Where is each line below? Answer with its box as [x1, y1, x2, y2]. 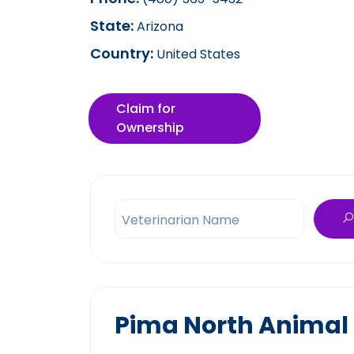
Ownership [116, 119, 184, 137]
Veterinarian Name [122, 211, 239, 229]
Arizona [134, 17, 183, 36]
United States [153, 45, 240, 63]
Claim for [116, 100, 175, 118]
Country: [90, 43, 153, 63]
